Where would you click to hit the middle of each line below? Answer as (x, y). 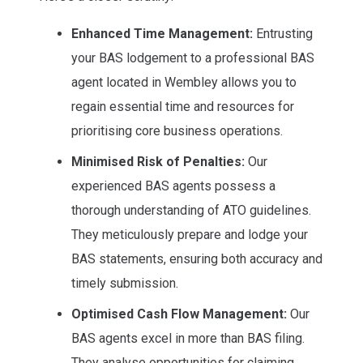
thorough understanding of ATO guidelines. (191, 210)
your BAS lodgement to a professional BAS (193, 58)
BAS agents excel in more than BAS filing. (188, 338)
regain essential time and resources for (183, 106)
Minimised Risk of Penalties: (160, 161)
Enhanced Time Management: (162, 33)
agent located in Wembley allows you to (184, 82)
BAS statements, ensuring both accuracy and (197, 258)
